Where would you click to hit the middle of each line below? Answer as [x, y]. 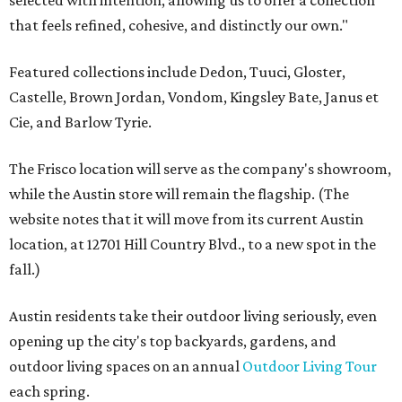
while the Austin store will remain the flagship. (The [179, 194]
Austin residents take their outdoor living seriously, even [193, 316]
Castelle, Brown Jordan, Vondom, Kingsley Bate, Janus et [194, 97]
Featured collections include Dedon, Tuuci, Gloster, [177, 72]
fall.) [25, 270]
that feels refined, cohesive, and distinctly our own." [179, 26]
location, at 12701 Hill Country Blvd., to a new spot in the [192, 245]
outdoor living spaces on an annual [126, 367]
